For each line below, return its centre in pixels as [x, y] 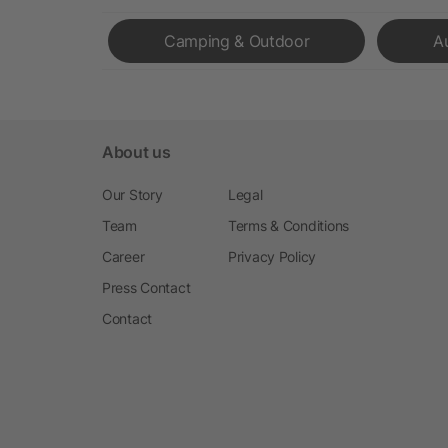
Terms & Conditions [288, 225]
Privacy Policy [272, 256]
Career [123, 256]
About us [136, 151]
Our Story [132, 194]
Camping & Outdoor [236, 40]
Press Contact [146, 287]
